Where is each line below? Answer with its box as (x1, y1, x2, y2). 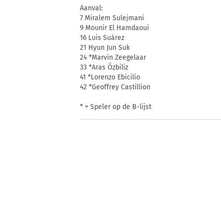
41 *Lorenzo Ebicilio (80, 73, 140, 82)
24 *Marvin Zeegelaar (80, 53, 146, 62)
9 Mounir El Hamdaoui (80, 24, 149, 33)
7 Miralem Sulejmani (80, 14, 144, 23)
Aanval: (80, 4, 103, 13)
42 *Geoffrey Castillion (80, 83, 150, 92)
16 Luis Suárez (80, 34, 124, 42)
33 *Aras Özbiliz (80, 63, 128, 72)
